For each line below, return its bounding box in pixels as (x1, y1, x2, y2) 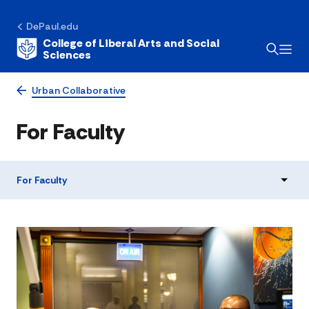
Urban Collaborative (32, 84, 126, 97)
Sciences (43, 48, 91, 62)
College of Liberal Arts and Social (43, 36, 219, 50)
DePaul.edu (26, 20, 78, 32)
